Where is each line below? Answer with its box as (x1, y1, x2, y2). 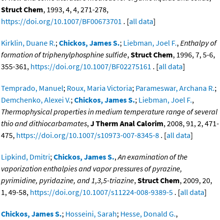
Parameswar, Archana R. (136, 83, 215, 93)
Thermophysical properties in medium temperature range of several (1, 107, 218, 117)
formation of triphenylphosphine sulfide (1, 50, 127, 60)
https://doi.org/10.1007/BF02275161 (30, 61, 151, 72)
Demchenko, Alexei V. (1, 95, 71, 105)
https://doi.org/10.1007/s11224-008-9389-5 (30, 187, 173, 197)
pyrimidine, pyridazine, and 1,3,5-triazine (1, 175, 134, 186)
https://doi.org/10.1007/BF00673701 (1, 16, 122, 27)
